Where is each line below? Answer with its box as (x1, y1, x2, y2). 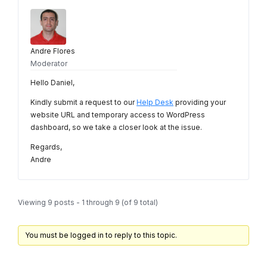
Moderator (30, 59, 67, 69)
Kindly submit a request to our (30, 98, 136, 107)
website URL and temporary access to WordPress (30, 110, 205, 120)
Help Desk (136, 98, 173, 107)
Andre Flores (30, 46, 75, 56)
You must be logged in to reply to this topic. (25, 230, 177, 240)
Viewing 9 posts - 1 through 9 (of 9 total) (18, 197, 158, 207)
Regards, (30, 142, 62, 152)
